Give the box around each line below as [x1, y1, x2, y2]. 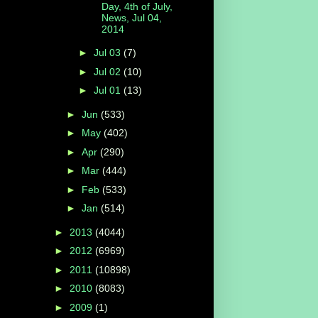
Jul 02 [93, 65, 124, 77]
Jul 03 [93, 47, 124, 59]
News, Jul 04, [101, 11, 162, 23]
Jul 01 [93, 84, 124, 97]
